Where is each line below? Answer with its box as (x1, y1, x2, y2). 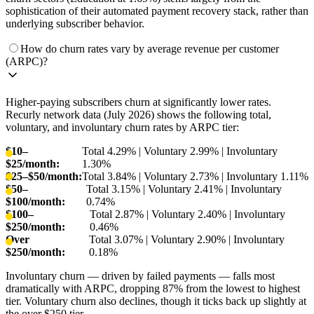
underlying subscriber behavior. (6, 18, 144, 30)
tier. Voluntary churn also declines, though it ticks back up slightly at (6, 295, 306, 308)
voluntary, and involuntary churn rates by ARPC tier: (6, 121, 239, 134)
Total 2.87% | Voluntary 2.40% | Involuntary (90, 208, 286, 221)
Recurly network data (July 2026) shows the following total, (6, 109, 271, 121)
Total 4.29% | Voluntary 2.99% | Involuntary (81, 145, 278, 158)
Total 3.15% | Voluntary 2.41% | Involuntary (86, 183, 282, 196)
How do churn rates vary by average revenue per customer (20, 43, 279, 55)
